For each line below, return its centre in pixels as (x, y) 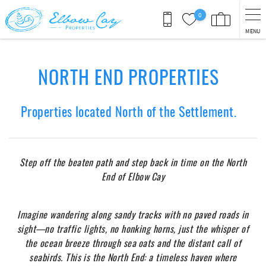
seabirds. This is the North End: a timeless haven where (133, 257)
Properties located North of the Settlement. (129, 111)
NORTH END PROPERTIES (129, 76)
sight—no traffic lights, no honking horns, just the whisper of (133, 229)
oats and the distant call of (190, 243)
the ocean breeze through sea (80, 243)
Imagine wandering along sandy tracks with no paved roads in (133, 214)
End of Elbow (125, 176)
